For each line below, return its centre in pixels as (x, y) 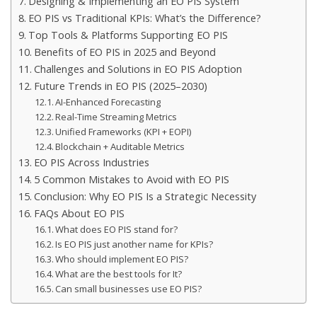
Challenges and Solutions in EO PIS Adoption (138, 69)
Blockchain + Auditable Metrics (120, 146)
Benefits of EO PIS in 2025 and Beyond (125, 52)
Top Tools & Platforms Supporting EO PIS (128, 35)
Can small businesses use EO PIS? (129, 288)
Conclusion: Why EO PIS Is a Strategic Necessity (145, 196)
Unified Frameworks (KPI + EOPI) (123, 131)
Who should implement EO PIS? (122, 259)
